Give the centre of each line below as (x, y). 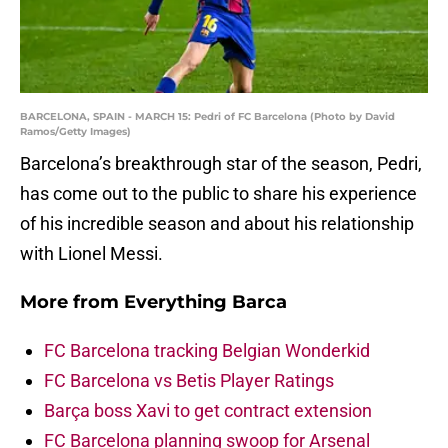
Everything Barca (205, 302)
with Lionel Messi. (91, 254)
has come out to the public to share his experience (218, 194)
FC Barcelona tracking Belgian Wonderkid (207, 351)
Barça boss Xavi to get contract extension (208, 411)
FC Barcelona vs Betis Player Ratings (189, 381)
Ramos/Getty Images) (75, 132)
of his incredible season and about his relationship (217, 224)
